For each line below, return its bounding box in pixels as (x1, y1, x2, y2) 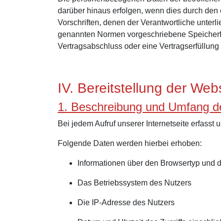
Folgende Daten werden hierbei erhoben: (58, 139, 202, 147)
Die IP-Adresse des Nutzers (77, 198, 175, 207)
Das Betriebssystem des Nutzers (77, 179, 191, 187)
